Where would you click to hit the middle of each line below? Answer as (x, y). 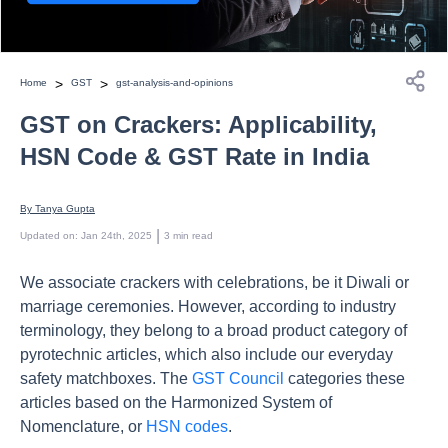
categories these (344, 378)
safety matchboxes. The (106, 378)
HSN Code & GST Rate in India (194, 156)
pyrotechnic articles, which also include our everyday (206, 354)
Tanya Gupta (65, 208)
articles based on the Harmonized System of (176, 402)
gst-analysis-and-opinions (174, 82)
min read (193, 235)
